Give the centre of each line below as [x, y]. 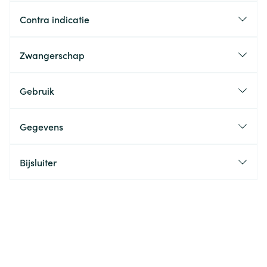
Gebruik [37, 91]
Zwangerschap [52, 55]
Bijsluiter [38, 162]
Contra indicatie [55, 19]
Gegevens [41, 126]
